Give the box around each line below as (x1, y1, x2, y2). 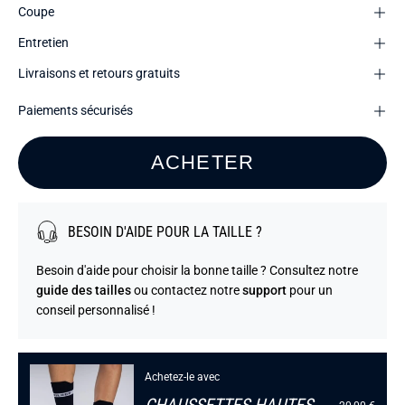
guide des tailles (36, 283, 131, 299)
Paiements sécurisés (18, 102, 133, 118)
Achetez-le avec (144, 371, 220, 384)
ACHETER (151, 151, 254, 174)
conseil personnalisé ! (36, 303, 155, 319)
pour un (287, 283, 333, 299)
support (242, 283, 287, 299)
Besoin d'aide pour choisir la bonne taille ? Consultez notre (36, 263, 358, 279)
